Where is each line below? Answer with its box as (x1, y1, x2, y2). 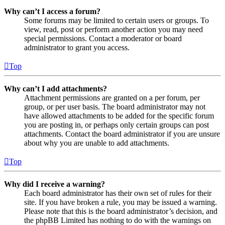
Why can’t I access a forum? (4, 7, 100, 16)
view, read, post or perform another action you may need (24, 25, 203, 34)
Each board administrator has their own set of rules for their (24, 188, 211, 197)
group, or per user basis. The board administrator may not (24, 102, 205, 111)
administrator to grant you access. (24, 43, 130, 52)
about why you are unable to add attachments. (24, 138, 169, 147)
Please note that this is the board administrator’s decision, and (24, 206, 217, 215)
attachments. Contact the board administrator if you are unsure (24, 129, 220, 138)
